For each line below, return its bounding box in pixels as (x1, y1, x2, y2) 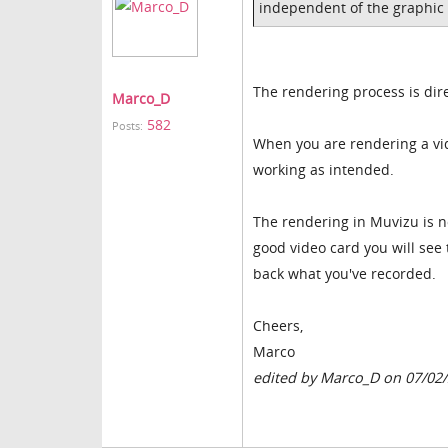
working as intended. (253, 160, 394, 179)
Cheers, (253, 316, 303, 335)
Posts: (112, 119, 143, 133)
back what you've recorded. (253, 264, 436, 283)
